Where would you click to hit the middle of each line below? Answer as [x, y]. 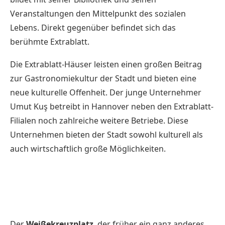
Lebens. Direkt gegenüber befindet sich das [93, 27]
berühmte [30, 41]
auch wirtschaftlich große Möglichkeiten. [88, 148]
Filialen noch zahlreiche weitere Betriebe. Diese [99, 120]
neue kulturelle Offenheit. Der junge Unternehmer [106, 92]
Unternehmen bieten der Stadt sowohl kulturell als [106, 134]
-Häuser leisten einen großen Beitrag [132, 64]
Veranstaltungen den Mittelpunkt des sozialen [98, 13]
